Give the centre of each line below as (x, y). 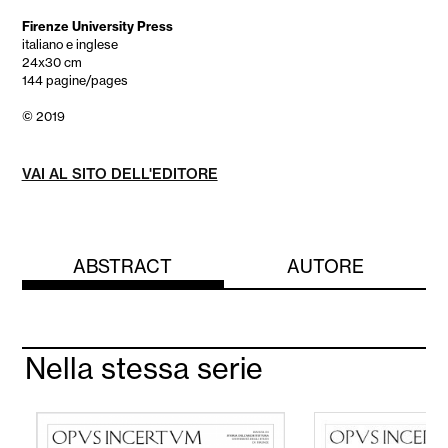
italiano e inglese (69, 44)
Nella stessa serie (144, 369)
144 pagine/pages (74, 80)
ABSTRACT (123, 266)
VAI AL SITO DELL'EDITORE (119, 173)
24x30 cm (51, 62)
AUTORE (325, 266)
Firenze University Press (97, 26)
